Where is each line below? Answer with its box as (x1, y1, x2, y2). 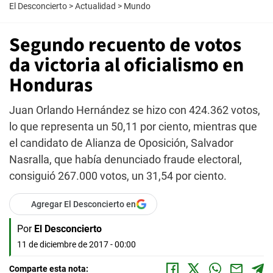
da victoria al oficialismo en (9, 51, 244, 79)
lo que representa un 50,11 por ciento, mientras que (9, 120, 257, 133)
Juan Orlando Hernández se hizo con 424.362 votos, (9, 104, 260, 116)
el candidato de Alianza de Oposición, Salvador (9, 136, 233, 149)
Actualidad (75, 1, 116, 11)
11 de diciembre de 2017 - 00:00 (17, 239, 136, 249)
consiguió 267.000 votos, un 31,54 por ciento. (9, 169, 227, 182)
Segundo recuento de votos (9, 31, 241, 59)
